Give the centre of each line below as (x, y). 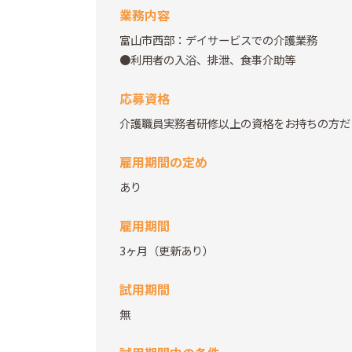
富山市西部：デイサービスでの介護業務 (218, 40)
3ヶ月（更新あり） (167, 251)
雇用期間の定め (163, 162)
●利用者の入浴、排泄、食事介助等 (207, 60)
